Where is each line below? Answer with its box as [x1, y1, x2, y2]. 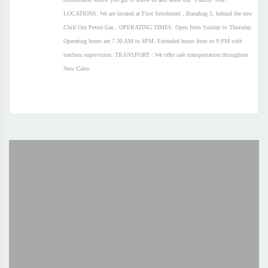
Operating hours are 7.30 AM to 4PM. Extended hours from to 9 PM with [63, 38, 242, 44]
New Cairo [63, 65, 89, 72]
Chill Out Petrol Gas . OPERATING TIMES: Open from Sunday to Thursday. [63, 24, 252, 31]
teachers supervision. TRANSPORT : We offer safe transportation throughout [63, 51, 248, 58]
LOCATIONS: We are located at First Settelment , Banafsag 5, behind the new [63, 10, 252, 17]
